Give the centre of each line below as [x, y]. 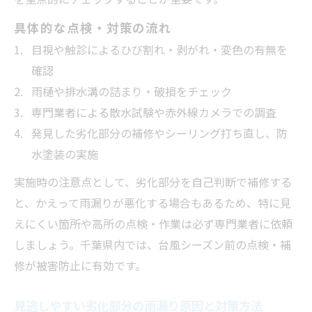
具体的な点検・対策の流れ [93, 28]
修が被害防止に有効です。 [80, 266]
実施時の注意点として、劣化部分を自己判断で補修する [153, 182]
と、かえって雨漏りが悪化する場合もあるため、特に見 [153, 203]
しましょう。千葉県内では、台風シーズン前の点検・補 [153, 245]
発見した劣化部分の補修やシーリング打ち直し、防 [159, 133]
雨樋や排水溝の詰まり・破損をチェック [132, 92]
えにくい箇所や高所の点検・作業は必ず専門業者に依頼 [153, 224]
